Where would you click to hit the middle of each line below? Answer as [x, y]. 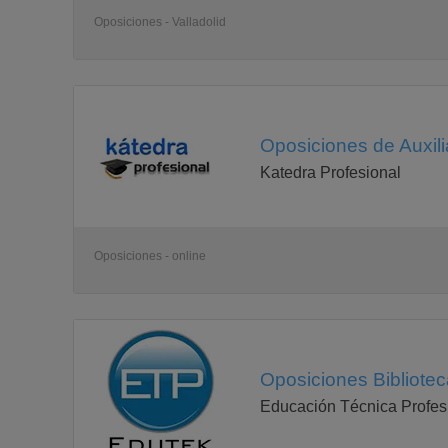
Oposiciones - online [150, 256]
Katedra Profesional [330, 172]
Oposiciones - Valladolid [160, 22]
